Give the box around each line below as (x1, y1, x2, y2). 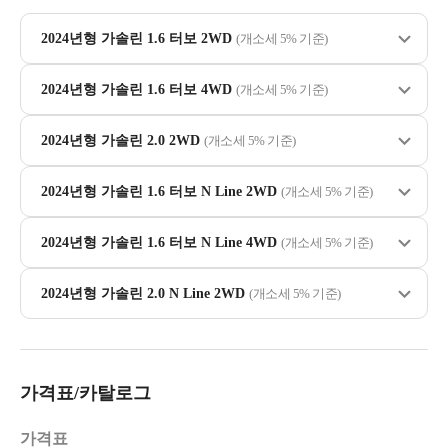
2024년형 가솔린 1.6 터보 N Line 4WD (41, 235, 281, 250)
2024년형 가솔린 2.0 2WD (41, 133, 204, 148)
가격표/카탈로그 (20, 383, 151, 403)
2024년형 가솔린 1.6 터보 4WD (41, 82, 236, 97)
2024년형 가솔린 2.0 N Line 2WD (41, 286, 249, 301)
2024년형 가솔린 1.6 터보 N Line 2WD (41, 184, 281, 199)
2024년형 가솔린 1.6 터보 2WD (41, 31, 236, 46)
